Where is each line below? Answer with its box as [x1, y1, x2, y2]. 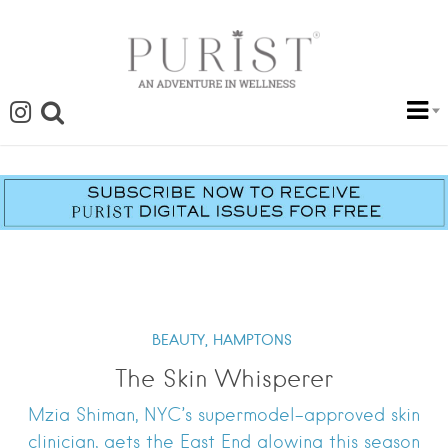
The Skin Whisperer [115, 364, 333, 394]
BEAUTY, [151, 331, 208, 350]
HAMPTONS [212, 331, 292, 350]
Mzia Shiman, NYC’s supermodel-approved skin [28, 404, 420, 426]
